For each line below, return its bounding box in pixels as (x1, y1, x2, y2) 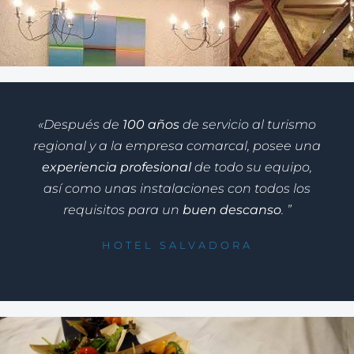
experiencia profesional (42, 160, 191, 175)
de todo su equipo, (191, 160, 312, 175)
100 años (119, 117, 179, 133)
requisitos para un (62, 202, 179, 218)
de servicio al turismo (179, 117, 316, 133)
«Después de (38, 117, 119, 133)
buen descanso (179, 202, 281, 218)
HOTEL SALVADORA (101, 239, 253, 252)
